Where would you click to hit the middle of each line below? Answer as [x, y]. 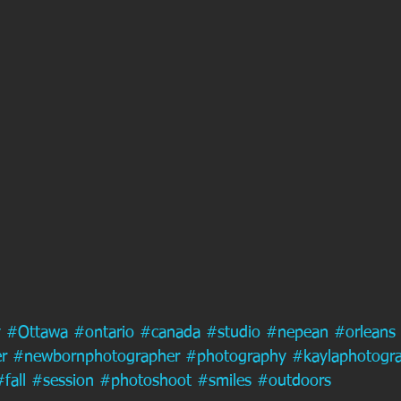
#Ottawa [37, 333]
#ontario [104, 333]
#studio [233, 333]
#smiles [224, 381]
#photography [236, 357]
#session [63, 381]
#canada [170, 333]
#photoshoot [145, 381]
